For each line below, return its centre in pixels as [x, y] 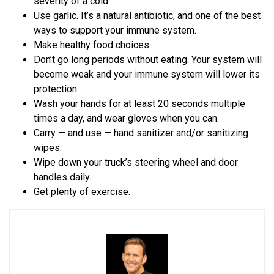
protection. [56, 89]
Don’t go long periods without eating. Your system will [148, 60]
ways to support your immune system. [115, 31]
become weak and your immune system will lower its [147, 75]
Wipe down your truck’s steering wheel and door [136, 163]
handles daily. [62, 177]
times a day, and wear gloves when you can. [126, 119]
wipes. [48, 148]
